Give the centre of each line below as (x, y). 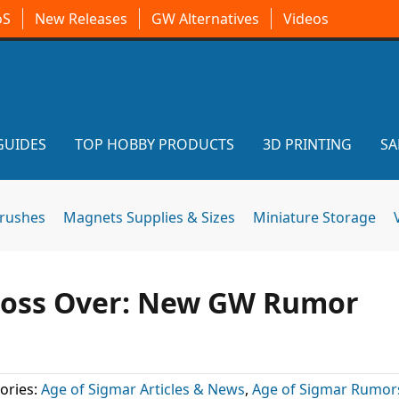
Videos (306, 19)
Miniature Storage (314, 217)
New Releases (81, 19)
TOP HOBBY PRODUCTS (155, 144)
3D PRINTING (307, 144)
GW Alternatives (205, 19)
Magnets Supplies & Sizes (149, 217)
